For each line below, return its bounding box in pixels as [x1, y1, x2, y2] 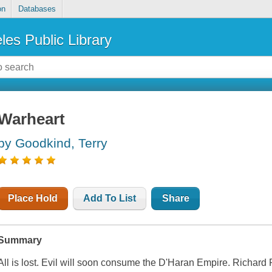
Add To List [83, 193, 137, 204]
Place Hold [8, 193, 58, 204]
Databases [18, 4, 56, 14]
